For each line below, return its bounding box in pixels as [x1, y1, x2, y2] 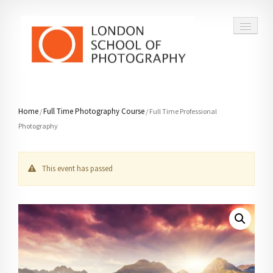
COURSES [21, 97, 66, 110]
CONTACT [21, 178, 70, 190]
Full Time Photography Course [43, 105, 144, 116]
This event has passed [42, 163, 113, 174]
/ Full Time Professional [144, 106, 217, 116]
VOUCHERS [21, 124, 75, 136]
